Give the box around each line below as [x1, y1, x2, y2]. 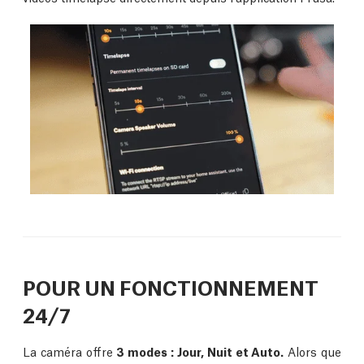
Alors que [284, 343, 342, 360]
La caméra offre [23, 343, 117, 360]
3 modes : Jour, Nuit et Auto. [116, 343, 284, 360]
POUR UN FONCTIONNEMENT [23, 272, 318, 301]
